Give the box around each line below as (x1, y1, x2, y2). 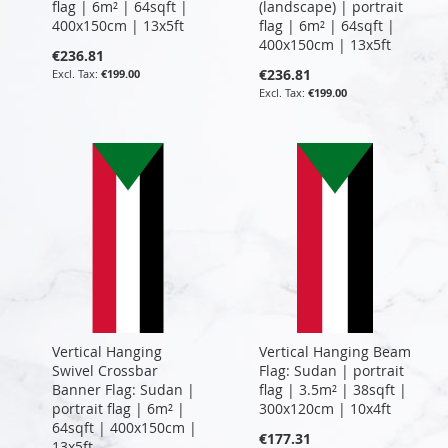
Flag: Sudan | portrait (258, 360, 404, 380)
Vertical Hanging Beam (258, 341, 411, 361)
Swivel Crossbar (52, 360, 158, 380)
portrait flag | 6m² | (52, 398, 185, 418)
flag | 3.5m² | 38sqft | (258, 379, 407, 399)
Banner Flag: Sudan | (52, 379, 195, 399)
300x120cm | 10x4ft (258, 398, 391, 418)
